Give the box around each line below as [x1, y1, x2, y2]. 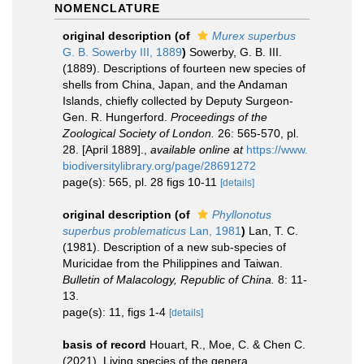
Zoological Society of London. [63, 127, 214, 140]
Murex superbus [212, 29, 296, 42]
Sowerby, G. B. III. [189, 45, 282, 58]
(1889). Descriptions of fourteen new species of [63, 62, 305, 75]
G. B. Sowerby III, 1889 [63, 45, 182, 58]
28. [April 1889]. [63, 143, 144, 156]
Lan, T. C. [249, 224, 298, 237]
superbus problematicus [63, 224, 186, 237]
